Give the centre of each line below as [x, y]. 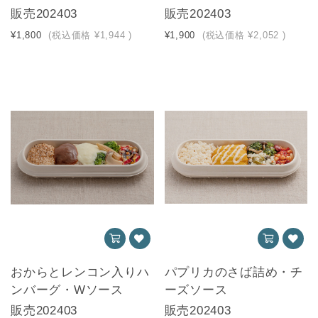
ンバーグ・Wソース [67, 290]
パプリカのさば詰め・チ [234, 272]
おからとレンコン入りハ [80, 272]
